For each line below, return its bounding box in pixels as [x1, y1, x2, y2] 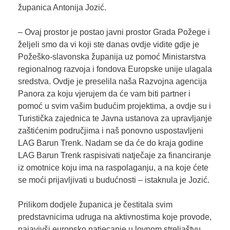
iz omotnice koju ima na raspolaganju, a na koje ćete [17, 163, 208, 172]
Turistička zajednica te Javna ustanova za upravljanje [17, 113, 212, 123]
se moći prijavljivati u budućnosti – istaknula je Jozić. [17, 175, 209, 184]
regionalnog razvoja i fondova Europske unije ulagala [17, 64, 212, 73]
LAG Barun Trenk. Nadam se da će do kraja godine [17, 138, 203, 147]
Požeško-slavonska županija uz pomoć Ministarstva [17, 52, 206, 61]
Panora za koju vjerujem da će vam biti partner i [17, 89, 190, 98]
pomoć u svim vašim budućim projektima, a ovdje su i [17, 101, 211, 110]
